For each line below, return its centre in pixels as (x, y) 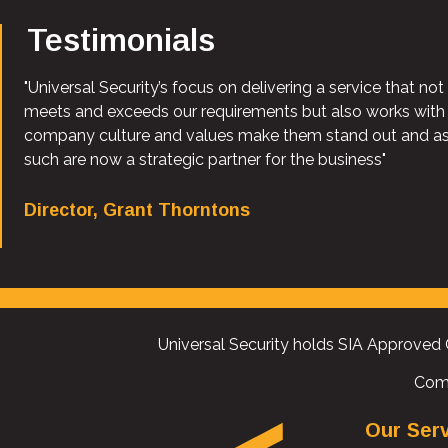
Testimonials (121, 39)
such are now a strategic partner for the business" (205, 159)
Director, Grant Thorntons (137, 209)
